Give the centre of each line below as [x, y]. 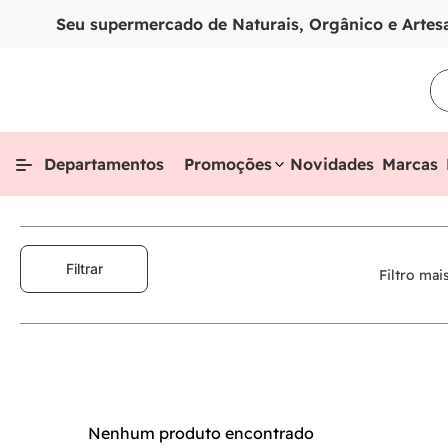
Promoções [228, 164]
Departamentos [104, 164]
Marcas [410, 164]
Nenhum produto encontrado [201, 433]
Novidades [332, 164]
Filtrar [84, 268]
